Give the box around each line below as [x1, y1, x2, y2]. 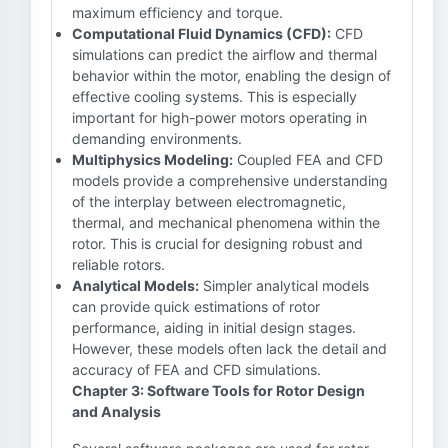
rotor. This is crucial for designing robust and [72, 235, 363, 252]
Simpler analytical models [199, 277, 369, 294]
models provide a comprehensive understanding [72, 172, 388, 189]
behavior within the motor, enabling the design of [72, 67, 391, 84]
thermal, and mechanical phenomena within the [72, 214, 380, 231]
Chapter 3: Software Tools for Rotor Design [72, 382, 365, 399]
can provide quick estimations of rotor [72, 298, 320, 315]
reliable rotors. [72, 256, 165, 273]
